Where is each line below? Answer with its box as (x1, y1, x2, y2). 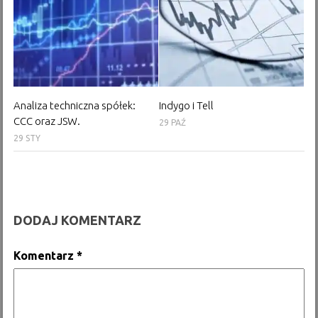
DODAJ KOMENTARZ (13, 212, 142, 227)
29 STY (13, 133, 41, 143)
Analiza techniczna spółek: (13, 99, 136, 111)
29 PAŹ (159, 117, 186, 127)
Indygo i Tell (159, 99, 214, 111)
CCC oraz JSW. (13, 114, 81, 127)
